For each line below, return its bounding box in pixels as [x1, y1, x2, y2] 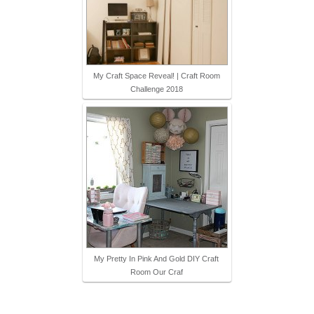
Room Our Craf [130, 268, 183, 277]
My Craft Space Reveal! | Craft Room [93, 71, 220, 81]
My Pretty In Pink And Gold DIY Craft [94, 254, 219, 264]
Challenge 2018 [130, 85, 183, 94]
